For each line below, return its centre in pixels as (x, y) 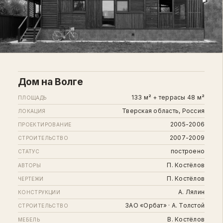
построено (188, 151)
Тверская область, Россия (164, 111)
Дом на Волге (50, 82)
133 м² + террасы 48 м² (168, 97)
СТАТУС (29, 152)
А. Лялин (192, 192)
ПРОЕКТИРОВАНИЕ (45, 125)
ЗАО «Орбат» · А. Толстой (165, 206)
